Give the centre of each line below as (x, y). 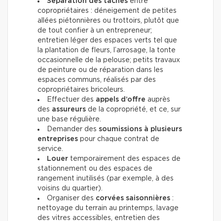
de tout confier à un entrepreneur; (95, 31)
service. (50, 149)
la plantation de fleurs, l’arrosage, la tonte (107, 51)
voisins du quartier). (70, 189)
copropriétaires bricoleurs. (81, 90)
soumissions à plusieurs (140, 129)
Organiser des (71, 199)
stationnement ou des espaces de (95, 169)
